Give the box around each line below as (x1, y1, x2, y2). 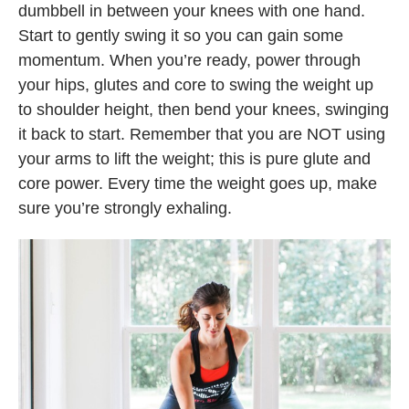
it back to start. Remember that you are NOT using (18, 124, 385, 143)
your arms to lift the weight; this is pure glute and (18, 149, 371, 168)
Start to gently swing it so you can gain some (18, 26, 343, 45)
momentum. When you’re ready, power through (18, 50, 361, 69)
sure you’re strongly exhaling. (18, 198, 236, 217)
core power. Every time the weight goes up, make (18, 173, 377, 193)
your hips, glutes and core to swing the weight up (18, 75, 373, 94)
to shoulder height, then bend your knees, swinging (18, 100, 389, 119)
